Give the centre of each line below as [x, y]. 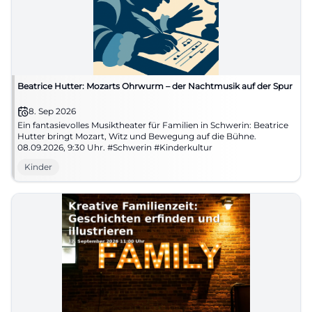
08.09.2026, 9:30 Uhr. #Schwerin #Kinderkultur [115, 147]
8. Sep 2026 [52, 111]
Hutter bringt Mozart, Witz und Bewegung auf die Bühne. [137, 136]
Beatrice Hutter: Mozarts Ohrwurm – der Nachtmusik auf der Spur [155, 86]
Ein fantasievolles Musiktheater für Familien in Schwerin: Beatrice [153, 125]
